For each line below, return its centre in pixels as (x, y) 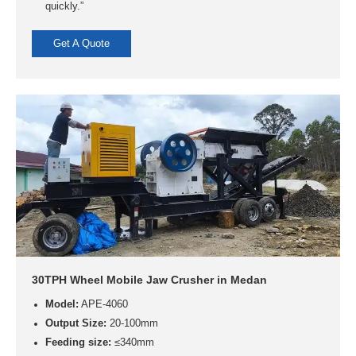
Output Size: (75, 324)
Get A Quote (82, 43)
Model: (62, 305)
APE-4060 (103, 305)
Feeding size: (78, 343)
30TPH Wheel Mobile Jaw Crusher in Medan (150, 280)
